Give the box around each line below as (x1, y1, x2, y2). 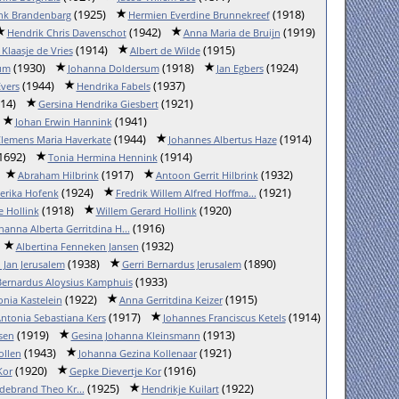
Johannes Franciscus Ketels (162, 311, 286, 324)
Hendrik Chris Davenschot (6, 26, 126, 39)
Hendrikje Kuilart (141, 382, 219, 395)
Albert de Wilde (129, 44, 200, 57)
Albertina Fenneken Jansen (15, 240, 139, 253)
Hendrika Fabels (76, 79, 151, 93)
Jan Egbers (216, 61, 264, 75)
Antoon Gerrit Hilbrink (155, 168, 258, 182)
